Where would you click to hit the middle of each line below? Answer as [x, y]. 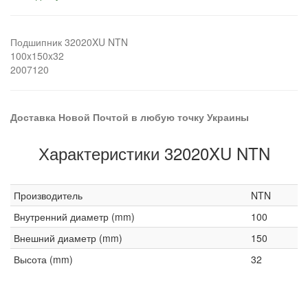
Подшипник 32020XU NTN [69, 42]
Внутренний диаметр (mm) [74, 217]
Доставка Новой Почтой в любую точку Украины [130, 117]
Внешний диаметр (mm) [68, 238]
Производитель [48, 195]
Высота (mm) [43, 259]
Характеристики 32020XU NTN [154, 153]
